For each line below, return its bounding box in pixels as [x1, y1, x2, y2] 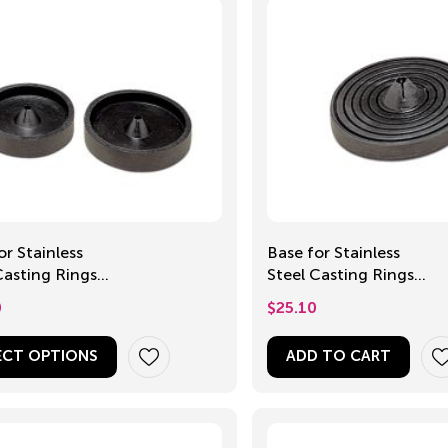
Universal [266, 286, 335, 306]
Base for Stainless [266, 242, 400, 262]
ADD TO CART [285, 348, 391, 364]
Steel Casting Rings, [266, 264, 418, 284]
